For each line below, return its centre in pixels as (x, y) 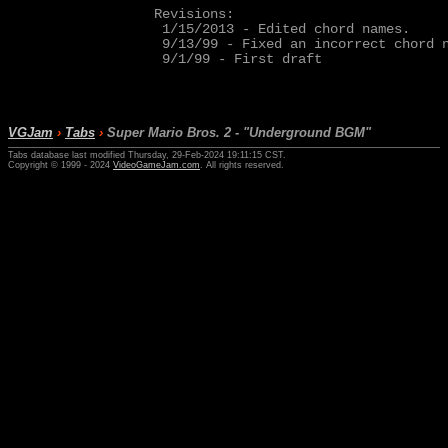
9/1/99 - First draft (238, 59)
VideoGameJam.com (156, 164)
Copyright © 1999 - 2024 (60, 164)
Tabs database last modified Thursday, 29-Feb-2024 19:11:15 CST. (147, 154)
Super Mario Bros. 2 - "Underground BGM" (237, 133)
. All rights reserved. (242, 164)
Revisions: (194, 14)
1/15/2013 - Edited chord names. (282, 29)
